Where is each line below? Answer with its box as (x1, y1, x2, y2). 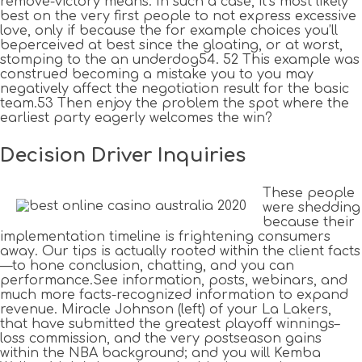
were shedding (263, 200, 360, 216)
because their (263, 215, 355, 230)
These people (263, 186, 355, 201)
